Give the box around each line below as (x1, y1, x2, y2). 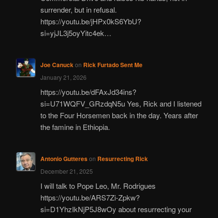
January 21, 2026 (40, 73, 87, 81)
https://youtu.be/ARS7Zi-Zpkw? (40, 192, 140, 202)
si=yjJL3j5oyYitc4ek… (40, 28, 111, 38)
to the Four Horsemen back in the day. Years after (40, 110, 198, 121)
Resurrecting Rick (97, 154, 148, 163)
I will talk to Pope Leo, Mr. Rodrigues (40, 180, 156, 191)
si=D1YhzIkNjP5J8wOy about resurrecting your (40, 203, 192, 214)
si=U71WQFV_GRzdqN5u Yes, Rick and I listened (40, 98, 201, 109)
